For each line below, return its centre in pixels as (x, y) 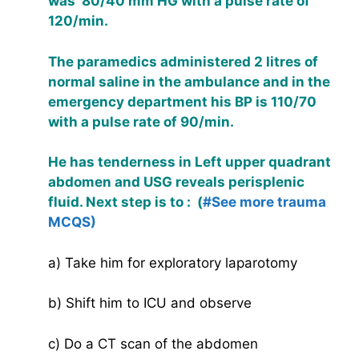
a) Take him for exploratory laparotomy (173, 262)
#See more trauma (264, 202)
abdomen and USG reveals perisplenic (176, 182)
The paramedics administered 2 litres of (183, 61)
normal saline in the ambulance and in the (189, 81)
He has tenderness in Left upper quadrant (190, 162)
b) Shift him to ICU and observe (150, 303)
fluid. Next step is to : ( (125, 202)
